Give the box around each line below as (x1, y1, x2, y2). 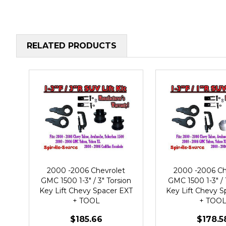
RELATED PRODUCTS (27, 40, 117, 50)
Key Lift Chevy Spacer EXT (39, 186, 133, 195)
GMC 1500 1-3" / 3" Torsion (41, 176, 131, 185)
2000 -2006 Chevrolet (47, 165, 125, 175)
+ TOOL (72, 196, 100, 205)
